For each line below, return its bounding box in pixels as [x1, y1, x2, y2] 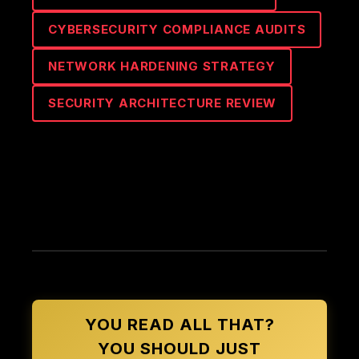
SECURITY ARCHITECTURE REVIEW [48, 95, 276, 111]
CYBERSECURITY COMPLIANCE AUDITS [48, 22, 306, 37]
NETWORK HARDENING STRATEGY [48, 58, 276, 74]
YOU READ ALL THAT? [84, 315, 275, 334]
